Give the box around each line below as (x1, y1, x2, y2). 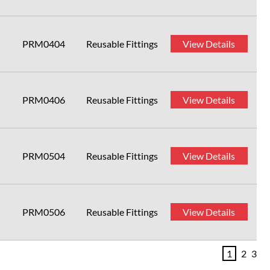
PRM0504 (22, 150, 65, 162)
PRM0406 (22, 94, 65, 105)
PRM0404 (22, 38, 65, 49)
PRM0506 (22, 206, 65, 218)
